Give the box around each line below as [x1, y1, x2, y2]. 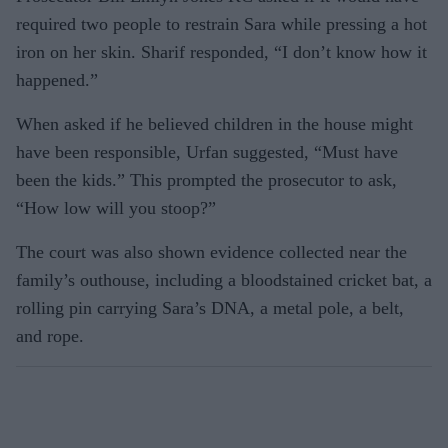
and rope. [16, 326, 84, 347]
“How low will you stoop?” [16, 198, 216, 219]
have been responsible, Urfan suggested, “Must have [16, 142, 398, 163]
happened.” [16, 70, 98, 91]
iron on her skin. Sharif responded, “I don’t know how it [16, 42, 427, 63]
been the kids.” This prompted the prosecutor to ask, [16, 170, 397, 191]
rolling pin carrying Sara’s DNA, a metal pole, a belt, [16, 298, 404, 319]
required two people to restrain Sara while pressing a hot [16, 14, 427, 35]
